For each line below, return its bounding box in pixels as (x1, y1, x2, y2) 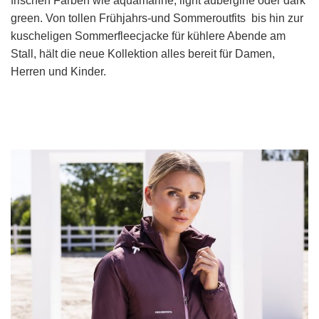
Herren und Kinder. (11, 66, 109, 78)
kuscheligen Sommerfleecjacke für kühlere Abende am (11, 30, 286, 43)
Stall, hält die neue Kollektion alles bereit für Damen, (11, 48, 275, 61)
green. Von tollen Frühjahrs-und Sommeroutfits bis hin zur (11, 12, 303, 25)
